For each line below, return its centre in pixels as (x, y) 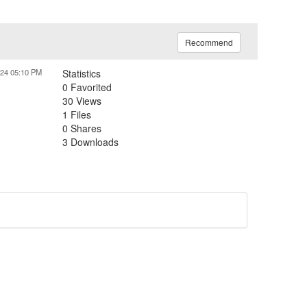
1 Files (77, 115)
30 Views (82, 101)
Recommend (209, 42)
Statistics (82, 74)
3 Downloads (90, 142)
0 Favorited (87, 87)
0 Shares (82, 128)
